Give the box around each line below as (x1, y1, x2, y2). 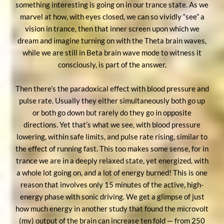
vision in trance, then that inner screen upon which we (24, 23, 199, 33)
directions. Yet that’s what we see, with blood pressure (23, 119, 200, 129)
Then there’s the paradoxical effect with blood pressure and (15, 83, 209, 93)
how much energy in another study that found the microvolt (15, 203, 208, 213)
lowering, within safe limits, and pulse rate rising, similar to (16, 131, 207, 141)
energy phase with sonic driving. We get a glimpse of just (19, 191, 204, 201)
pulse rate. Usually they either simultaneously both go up (19, 95, 205, 105)
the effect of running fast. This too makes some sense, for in (15, 143, 208, 153)
